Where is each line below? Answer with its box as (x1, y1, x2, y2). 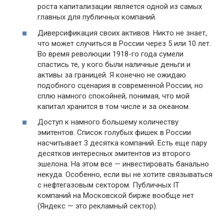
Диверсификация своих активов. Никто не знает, (37, 28, 207, 37)
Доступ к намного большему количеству (37, 117, 178, 127)
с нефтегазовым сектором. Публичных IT (37, 180, 179, 190)
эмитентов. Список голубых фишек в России (37, 128, 191, 137)
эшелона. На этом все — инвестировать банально (37, 159, 209, 169)
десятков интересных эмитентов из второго (37, 149, 190, 158)
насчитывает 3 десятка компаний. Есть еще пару (37, 138, 207, 148)
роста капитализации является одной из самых (37, 2, 202, 11)
